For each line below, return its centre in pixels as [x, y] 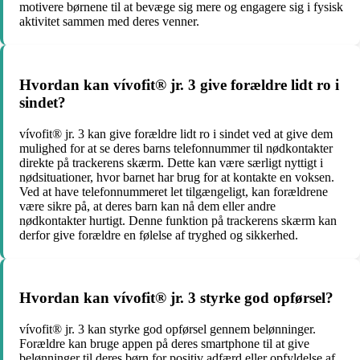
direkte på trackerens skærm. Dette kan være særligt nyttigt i [171, 162]
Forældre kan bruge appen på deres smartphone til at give [164, 343]
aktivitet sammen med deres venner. [109, 22]
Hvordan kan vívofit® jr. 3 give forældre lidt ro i [179, 84]
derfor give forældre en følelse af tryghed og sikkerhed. [159, 235]
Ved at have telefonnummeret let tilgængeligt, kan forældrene [174, 191]
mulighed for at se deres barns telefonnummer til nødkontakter [176, 148]
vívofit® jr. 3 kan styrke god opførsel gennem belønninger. [168, 329]
